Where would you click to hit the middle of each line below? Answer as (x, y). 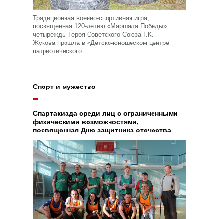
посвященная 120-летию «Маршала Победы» (100, 26)
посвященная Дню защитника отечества (102, 130)
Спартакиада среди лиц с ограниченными (106, 113)
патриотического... (60, 51)
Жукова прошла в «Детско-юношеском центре (101, 43)
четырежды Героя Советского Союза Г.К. (93, 34)
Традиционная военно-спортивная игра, (91, 18)
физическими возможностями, (86, 121)
